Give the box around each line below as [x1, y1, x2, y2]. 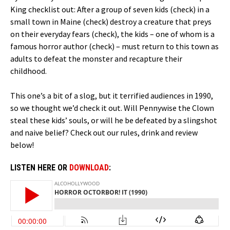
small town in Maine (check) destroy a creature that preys [10, 16, 212, 27]
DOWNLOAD [69, 162, 109, 172]
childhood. [10, 65, 47, 76]
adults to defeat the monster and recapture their [10, 53, 182, 64]
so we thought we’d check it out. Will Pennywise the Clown [10, 102, 214, 113]
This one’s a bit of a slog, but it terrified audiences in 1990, [10, 90, 213, 101]
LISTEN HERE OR [10, 162, 69, 172]
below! [10, 139, 34, 150]
